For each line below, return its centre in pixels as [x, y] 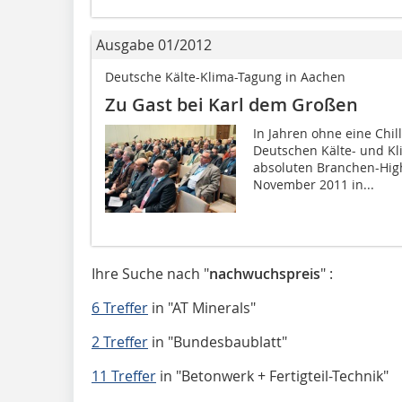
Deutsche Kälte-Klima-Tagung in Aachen [225, 77]
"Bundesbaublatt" [227, 342]
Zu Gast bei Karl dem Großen [232, 105]
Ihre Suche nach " [150, 274]
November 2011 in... [313, 185]
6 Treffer [120, 308]
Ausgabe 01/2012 [154, 45]
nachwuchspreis [265, 274]
